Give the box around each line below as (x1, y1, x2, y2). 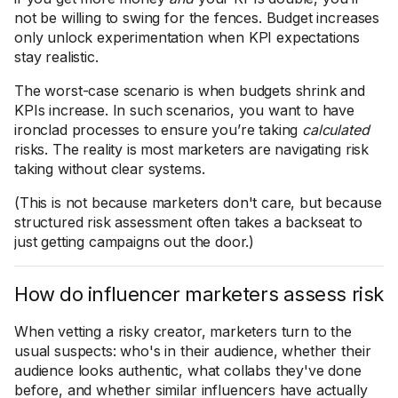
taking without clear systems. (14, 160, 205, 178)
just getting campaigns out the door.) (14, 233, 255, 251)
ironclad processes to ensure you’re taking (14, 121, 303, 139)
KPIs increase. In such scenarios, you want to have (14, 101, 354, 119)
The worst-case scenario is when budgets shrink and (14, 82, 365, 99)
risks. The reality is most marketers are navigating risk (14, 140, 370, 158)
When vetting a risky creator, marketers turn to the (14, 322, 352, 340)
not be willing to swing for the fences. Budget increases (14, 9, 380, 27)
